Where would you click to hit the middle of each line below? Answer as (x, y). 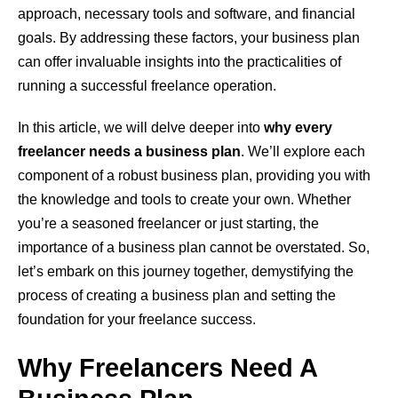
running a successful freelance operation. (147, 86)
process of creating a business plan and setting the (177, 296)
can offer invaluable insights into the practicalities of (179, 62)
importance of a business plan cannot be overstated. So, (194, 248)
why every (298, 128)
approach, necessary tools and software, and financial (187, 14)
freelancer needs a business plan (129, 152)
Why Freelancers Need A (167, 368)
